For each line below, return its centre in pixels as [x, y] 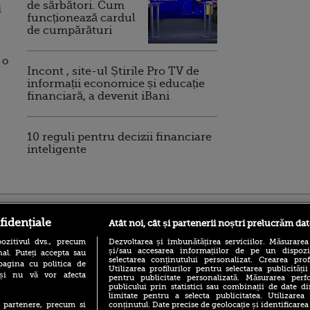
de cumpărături [70, 30]
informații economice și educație [116, 84]
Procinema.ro [267, 210]
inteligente [57, 149]
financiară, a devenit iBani [98, 96]
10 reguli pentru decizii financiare [119, 137]
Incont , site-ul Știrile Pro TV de [113, 71]
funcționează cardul [81, 18]
